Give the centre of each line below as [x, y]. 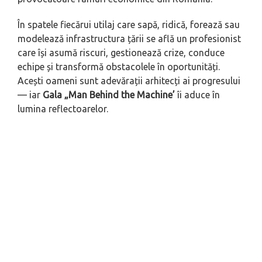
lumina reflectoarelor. [63, 109]
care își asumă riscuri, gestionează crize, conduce [121, 53]
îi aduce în [197, 95]
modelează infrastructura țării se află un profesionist [129, 39]
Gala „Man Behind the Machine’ [109, 95]
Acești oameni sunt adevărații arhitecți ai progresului [129, 81]
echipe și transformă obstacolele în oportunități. [119, 67]
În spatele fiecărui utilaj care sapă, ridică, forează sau [129, 25]
